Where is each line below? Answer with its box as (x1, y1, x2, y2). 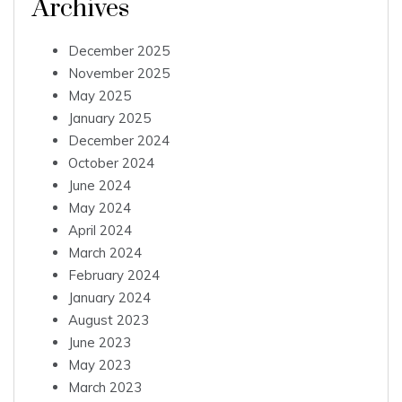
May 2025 (68, 87, 131, 105)
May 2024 (68, 199, 131, 217)
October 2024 (68, 154, 154, 172)
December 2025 (68, 42, 170, 60)
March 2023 (68, 379, 142, 397)
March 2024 (68, 244, 142, 262)
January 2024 (68, 289, 151, 307)
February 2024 (68, 267, 160, 284)
